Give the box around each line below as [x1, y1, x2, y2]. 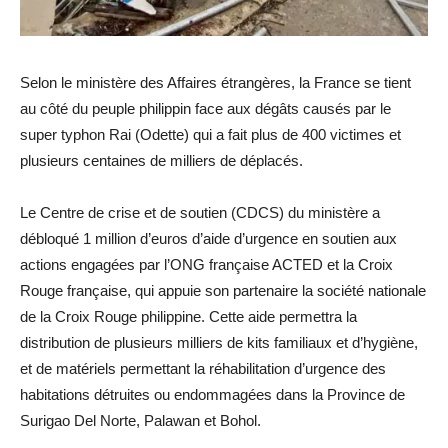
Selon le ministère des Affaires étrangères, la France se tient [20, 73, 411, 91]
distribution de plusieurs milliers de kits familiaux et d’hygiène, [20, 333, 418, 351]
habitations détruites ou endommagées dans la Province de [20, 385, 405, 403]
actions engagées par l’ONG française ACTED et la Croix [20, 255, 393, 273]
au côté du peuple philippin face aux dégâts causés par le [20, 99, 391, 117]
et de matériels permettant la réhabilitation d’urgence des [20, 359, 386, 377]
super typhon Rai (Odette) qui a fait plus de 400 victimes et [20, 125, 401, 143]
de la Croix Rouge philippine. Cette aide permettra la [20, 307, 357, 325]
